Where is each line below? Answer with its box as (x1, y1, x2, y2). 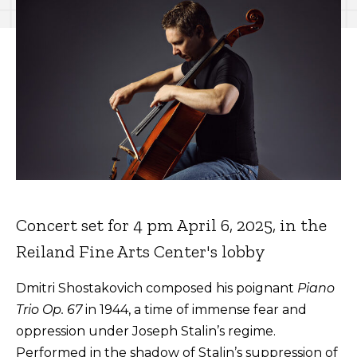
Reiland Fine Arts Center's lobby (16, 240, 265, 262)
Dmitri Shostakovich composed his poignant (16, 280, 297, 296)
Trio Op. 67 (16, 301, 82, 317)
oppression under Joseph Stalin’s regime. (16, 323, 276, 339)
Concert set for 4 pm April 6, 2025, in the (16, 214, 327, 236)
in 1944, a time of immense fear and (82, 301, 307, 317)
